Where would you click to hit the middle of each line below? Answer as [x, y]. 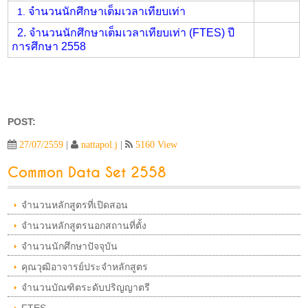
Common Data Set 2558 [87, 173]
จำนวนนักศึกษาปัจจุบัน [70, 246]
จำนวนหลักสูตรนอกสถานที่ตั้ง [84, 226]
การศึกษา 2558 [49, 46]
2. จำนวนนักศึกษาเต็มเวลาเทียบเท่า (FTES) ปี [125, 33]
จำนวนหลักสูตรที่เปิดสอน [75, 205]
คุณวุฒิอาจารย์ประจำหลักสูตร [85, 267]
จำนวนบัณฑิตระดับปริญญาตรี [86, 288]
